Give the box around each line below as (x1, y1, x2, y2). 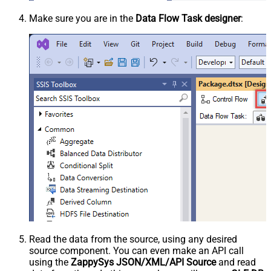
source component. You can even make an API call (29, 244, 244, 256)
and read (216, 256, 256, 268)
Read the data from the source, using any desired (29, 233, 237, 245)
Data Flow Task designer (135, 12, 241, 24)
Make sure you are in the (29, 12, 135, 24)
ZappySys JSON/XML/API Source (71, 256, 216, 268)
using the (29, 256, 71, 268)
